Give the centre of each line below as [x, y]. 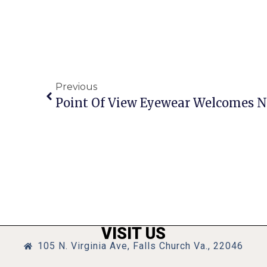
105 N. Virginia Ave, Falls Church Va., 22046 [140, 246]
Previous [76, 87]
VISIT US [133, 234]
